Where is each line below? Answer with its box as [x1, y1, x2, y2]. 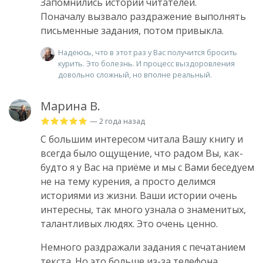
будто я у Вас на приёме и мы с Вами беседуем [41, 160, 254, 174]
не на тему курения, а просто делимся [41, 174, 215, 188]
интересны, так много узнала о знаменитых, [41, 203, 246, 216]
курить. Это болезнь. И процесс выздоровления [58, 58, 235, 69]
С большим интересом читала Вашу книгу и [41, 132, 243, 146]
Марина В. [41, 97, 100, 114]
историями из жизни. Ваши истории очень [41, 188, 237, 202]
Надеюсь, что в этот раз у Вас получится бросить [58, 46, 237, 58]
